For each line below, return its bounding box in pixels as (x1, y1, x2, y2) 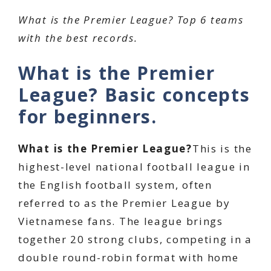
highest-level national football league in (18, 160, 250, 174)
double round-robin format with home (18, 250, 239, 264)
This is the (192, 142, 252, 155)
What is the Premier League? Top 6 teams (18, 12, 244, 27)
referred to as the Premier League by (18, 196, 230, 210)
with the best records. (18, 30, 138, 45)
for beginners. (18, 104, 157, 129)
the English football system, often (18, 178, 212, 192)
